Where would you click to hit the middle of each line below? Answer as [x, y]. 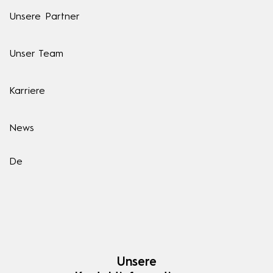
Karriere [27, 92]
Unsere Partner [44, 17]
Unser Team [36, 55]
